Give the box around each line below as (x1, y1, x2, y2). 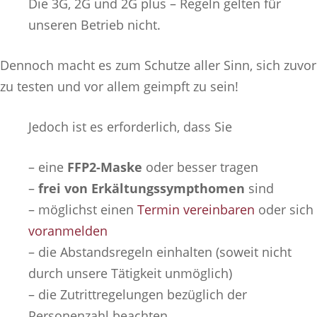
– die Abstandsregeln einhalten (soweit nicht (28, 243, 292, 260)
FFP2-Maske (67, 158, 142, 175)
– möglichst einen (28, 201, 137, 218)
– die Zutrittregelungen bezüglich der (28, 286, 247, 303)
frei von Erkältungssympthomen (38, 180, 245, 197)
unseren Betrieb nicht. (28, 16, 161, 33)
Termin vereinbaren (137, 201, 255, 218)
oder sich (255, 201, 313, 218)
